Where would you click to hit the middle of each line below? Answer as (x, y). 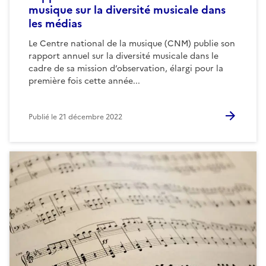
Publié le (44, 117)
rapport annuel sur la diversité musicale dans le (123, 56)
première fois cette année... (84, 81)
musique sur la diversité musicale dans (127, 9)
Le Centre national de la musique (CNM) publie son (132, 43)
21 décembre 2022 (91, 117)
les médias (55, 23)
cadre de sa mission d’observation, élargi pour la (126, 68)
